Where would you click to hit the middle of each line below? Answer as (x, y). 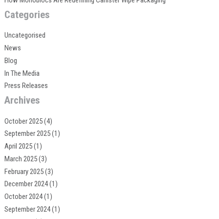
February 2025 (24, 171)
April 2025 (18, 146)
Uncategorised (25, 35)
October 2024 (23, 197)
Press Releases (26, 86)
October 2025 (23, 121)
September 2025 (27, 134)
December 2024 (26, 184)
